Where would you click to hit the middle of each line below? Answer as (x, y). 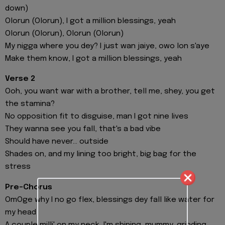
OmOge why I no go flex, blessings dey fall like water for (110, 200)
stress (18, 167)
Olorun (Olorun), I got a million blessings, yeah (90, 21)
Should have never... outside (57, 142)
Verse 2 (20, 79)
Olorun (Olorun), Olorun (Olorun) (64, 33)
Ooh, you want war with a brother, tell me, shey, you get (110, 92)
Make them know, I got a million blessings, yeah (93, 59)
